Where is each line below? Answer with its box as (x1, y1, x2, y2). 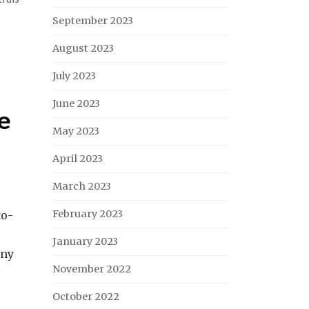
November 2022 (52, 263, 131, 275)
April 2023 (52, 152, 103, 165)
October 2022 (52, 290, 119, 303)
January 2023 (52, 235, 118, 248)
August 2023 (52, 42, 114, 54)
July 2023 (52, 70, 96, 82)
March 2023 (52, 180, 111, 192)
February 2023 (52, 208, 123, 220)
